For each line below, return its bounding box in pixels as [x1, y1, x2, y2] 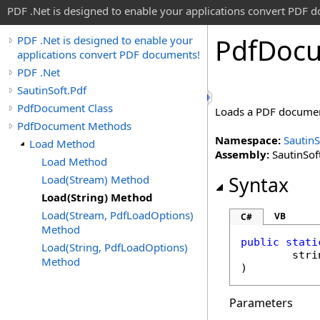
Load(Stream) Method [41, 172, 149, 186]
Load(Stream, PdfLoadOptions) [41, 208, 194, 222]
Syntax [229, 172, 289, 198]
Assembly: [215, 147, 269, 161]
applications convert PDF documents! [17, 47, 200, 61]
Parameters [229, 295, 293, 311]
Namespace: [215, 133, 281, 147]
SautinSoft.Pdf [17, 83, 86, 97]
